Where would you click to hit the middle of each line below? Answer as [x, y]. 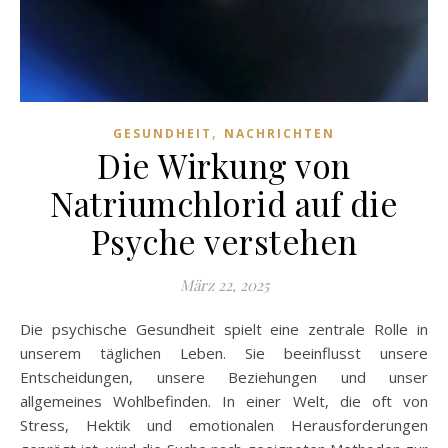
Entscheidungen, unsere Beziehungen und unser [224, 376]
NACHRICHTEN [279, 133]
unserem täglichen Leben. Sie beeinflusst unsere [224, 352]
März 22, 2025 [224, 284]
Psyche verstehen [224, 240]
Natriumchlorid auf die [224, 202]
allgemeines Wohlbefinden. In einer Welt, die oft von [224, 400]
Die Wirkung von [224, 164]
